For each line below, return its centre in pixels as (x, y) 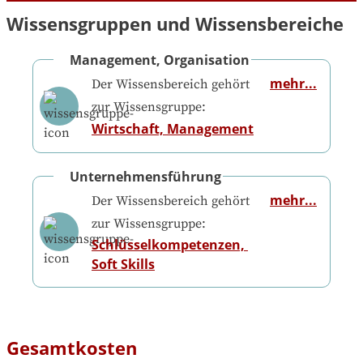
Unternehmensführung (145, 176)
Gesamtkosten (72, 347)
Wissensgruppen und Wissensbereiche (175, 24)
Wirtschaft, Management (172, 129)
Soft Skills (123, 264)
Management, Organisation (160, 60)
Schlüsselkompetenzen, (168, 244)
